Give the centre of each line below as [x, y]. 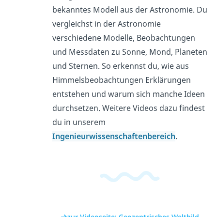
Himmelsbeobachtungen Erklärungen [121, 80]
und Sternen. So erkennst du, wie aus [120, 66]
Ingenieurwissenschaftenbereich [114, 136]
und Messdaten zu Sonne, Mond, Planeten [130, 52]
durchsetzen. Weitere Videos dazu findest [128, 108]
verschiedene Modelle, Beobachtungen [124, 38]
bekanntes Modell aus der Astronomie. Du [130, 9]
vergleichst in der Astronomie [106, 23]
